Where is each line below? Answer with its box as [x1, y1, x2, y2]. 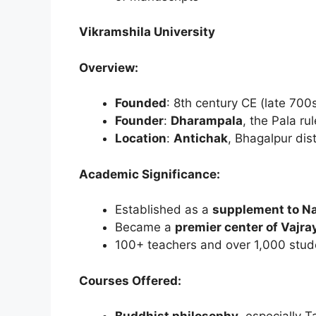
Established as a [115, 202, 212, 217]
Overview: [79, 60, 138, 75]
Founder [115, 114, 164, 128]
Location [115, 131, 166, 146]
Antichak [174, 131, 228, 146]
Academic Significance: [79, 166, 220, 181]
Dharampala [171, 114, 243, 128]
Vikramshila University [79, 25, 215, 39]
